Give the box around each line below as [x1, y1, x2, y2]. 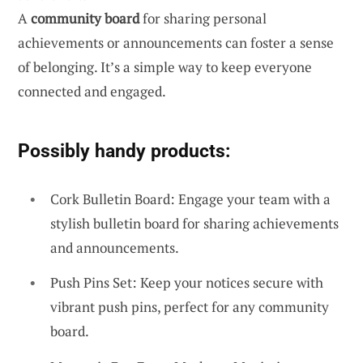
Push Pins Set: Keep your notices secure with [50, 273, 323, 293]
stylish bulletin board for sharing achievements [50, 213, 339, 233]
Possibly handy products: [18, 139, 230, 162]
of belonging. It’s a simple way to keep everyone [18, 57, 312, 76]
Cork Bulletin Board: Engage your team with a [50, 189, 331, 208]
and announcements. [50, 237, 179, 257]
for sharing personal [139, 8, 267, 28]
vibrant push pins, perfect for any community [50, 297, 329, 317]
